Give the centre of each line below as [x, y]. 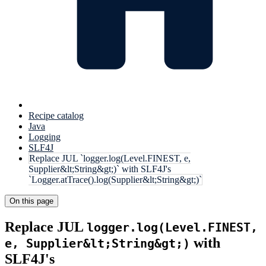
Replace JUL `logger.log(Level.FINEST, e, [110, 158]
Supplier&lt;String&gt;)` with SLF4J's [100, 169]
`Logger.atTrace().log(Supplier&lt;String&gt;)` [115, 180]
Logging [45, 137]
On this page [31, 201]
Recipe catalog [56, 115]
